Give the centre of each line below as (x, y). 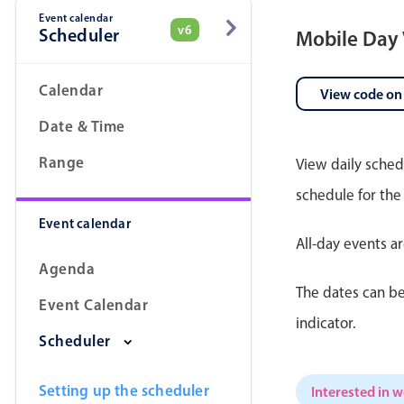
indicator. (326, 323)
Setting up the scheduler (124, 390)
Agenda (67, 268)
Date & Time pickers (99, 45)
